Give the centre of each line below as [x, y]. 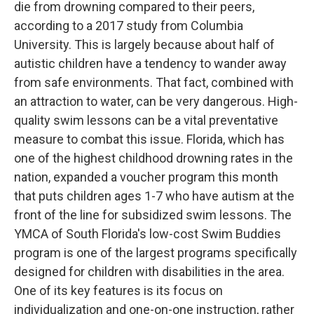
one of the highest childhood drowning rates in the [153, 158]
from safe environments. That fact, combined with [154, 82]
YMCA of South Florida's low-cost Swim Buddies [148, 233]
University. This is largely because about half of [144, 44]
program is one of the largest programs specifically [156, 252]
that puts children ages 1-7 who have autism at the [154, 196]
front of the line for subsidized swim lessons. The [153, 214]
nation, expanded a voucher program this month [146, 177]
